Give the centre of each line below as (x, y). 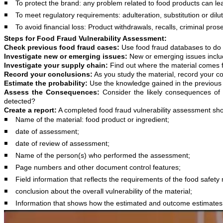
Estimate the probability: (46, 83)
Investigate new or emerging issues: (66, 56)
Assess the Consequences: (52, 92)
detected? (20, 101)
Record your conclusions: (48, 74)
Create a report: (30, 110)
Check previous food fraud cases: (62, 47)
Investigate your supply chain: (57, 65)
